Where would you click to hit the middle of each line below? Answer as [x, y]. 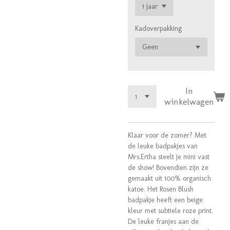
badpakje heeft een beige [165, 200]
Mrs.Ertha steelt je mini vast [169, 157]
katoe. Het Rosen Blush [161, 189]
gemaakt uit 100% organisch [169, 178]
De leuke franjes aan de [163, 222]
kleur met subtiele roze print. [170, 211]
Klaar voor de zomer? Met [167, 135]
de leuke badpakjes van [163, 146]
